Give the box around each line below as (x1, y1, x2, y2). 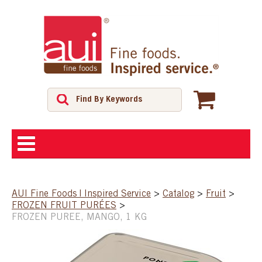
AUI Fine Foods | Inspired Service (12, 189, 151, 199)
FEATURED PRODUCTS (15, 242, 109, 253)
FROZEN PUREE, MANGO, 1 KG (12, 212, 147, 222)
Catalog (163, 189, 194, 199)
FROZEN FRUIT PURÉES (12, 201, 116, 211)
